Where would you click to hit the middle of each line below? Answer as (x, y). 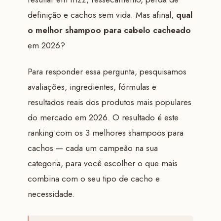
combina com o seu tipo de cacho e (93, 178)
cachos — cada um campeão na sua (92, 148)
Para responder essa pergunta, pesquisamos (107, 71)
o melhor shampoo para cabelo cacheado (109, 30)
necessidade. (51, 194)
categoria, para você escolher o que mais (102, 163)
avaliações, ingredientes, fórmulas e (92, 87)
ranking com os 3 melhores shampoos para (105, 132)
